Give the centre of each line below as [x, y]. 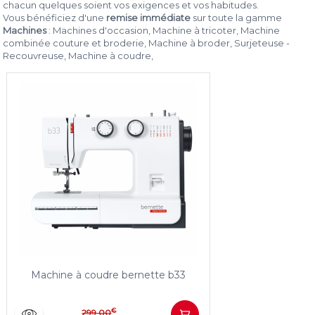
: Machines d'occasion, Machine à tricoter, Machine [163, 30]
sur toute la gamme [238, 18]
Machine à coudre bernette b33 [109, 275]
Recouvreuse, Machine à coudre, [78, 56]
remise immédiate [150, 18]
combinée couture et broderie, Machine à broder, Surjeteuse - [147, 43]
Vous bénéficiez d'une [55, 18]
